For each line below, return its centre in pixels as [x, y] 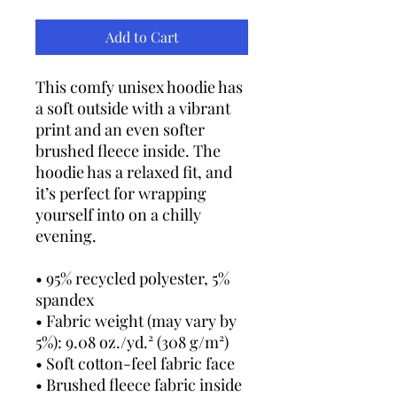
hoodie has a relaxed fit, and [134, 171]
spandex [65, 299]
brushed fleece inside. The [128, 150]
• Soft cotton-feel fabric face [135, 363]
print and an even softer [120, 129]
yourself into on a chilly [118, 214]
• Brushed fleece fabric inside [139, 384]
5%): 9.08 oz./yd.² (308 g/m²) [132, 342]
